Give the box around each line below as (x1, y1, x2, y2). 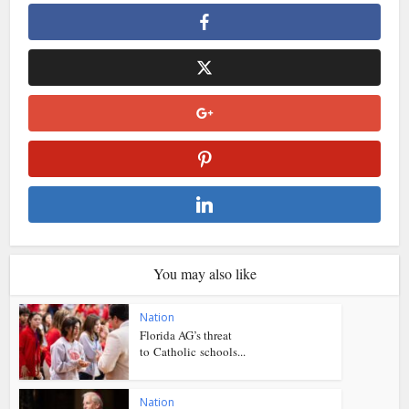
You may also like (152, 264, 257, 284)
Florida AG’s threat (140, 327, 233, 344)
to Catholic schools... (140, 343, 246, 361)
